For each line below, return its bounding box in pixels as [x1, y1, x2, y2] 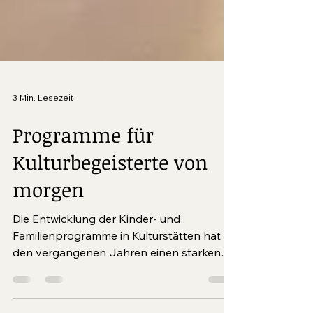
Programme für [13, 217, 154, 243]
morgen [13, 271, 84, 298]
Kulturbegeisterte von [13, 244, 208, 270]
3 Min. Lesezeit [13, 187, 73, 198]
